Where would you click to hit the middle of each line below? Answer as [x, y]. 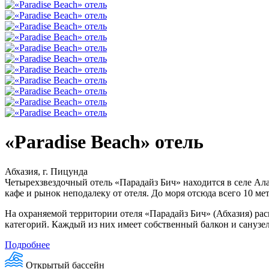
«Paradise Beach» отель [104, 142]
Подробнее [27, 244]
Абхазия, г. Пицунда [46, 171]
